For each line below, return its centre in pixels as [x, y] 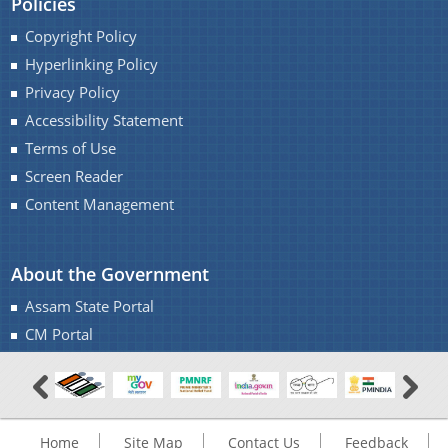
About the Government [110, 273]
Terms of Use [71, 148]
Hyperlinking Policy [92, 64]
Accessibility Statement [104, 120]
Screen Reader [74, 176]
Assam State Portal [90, 306]
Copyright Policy [81, 36]
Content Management [100, 204]
